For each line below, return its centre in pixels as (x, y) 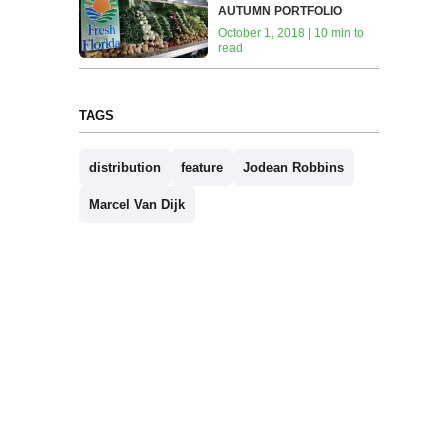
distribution (124, 167)
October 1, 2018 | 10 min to (291, 33)
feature (201, 167)
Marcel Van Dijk (136, 204)
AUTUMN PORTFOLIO (280, 11)
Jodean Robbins (293, 167)
